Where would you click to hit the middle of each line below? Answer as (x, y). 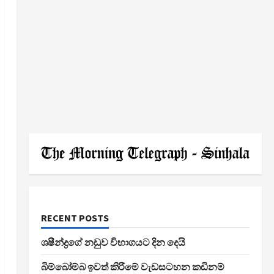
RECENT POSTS (75, 218)
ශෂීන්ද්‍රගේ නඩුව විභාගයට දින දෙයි (113, 242)
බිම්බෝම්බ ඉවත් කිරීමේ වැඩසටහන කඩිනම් (132, 267)
